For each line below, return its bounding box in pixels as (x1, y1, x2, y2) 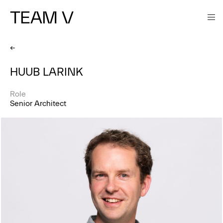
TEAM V (10, 7, 73, 28)
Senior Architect (10, 99, 66, 108)
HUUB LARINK (10, 65, 83, 79)
